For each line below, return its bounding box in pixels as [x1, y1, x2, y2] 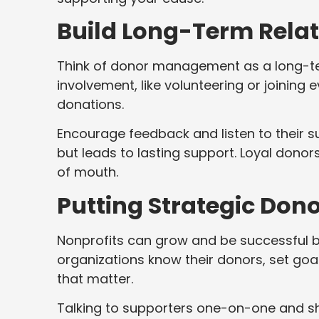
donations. [57, 95, 124, 113]
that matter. [57, 269, 133, 288]
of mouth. [57, 163, 118, 182]
